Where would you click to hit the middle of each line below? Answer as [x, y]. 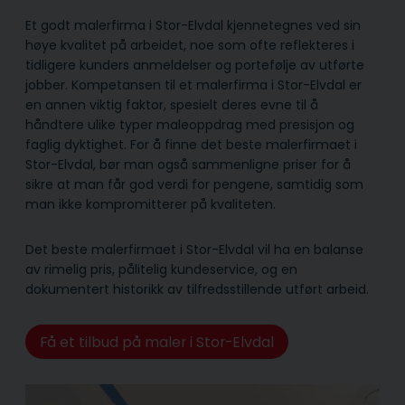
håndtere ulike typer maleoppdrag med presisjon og [190, 125]
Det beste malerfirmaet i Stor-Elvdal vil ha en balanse [194, 250]
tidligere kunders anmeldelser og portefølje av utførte [195, 66]
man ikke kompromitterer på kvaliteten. [151, 205]
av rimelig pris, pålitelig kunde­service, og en [161, 270]
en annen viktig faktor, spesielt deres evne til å [172, 105]
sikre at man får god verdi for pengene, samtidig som [194, 185]
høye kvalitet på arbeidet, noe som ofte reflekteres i [190, 46]
